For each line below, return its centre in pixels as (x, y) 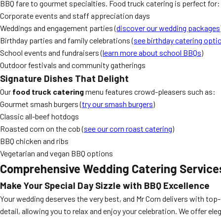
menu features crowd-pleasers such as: (150, 92)
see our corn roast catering (128, 129)
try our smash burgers (117, 104)
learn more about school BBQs (152, 53)
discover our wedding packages (168, 28)
